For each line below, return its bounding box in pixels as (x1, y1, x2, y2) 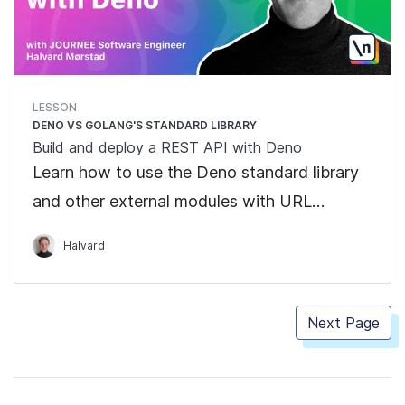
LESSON (33, 100, 77, 114)
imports (33, 221, 89, 240)
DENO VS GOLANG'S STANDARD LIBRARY (33, 118, 257, 132)
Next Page (307, 314, 380, 332)
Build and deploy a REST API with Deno (33, 138, 302, 156)
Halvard (63, 239, 105, 252)
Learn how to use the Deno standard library (33, 163, 359, 182)
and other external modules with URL (33, 192, 312, 211)
